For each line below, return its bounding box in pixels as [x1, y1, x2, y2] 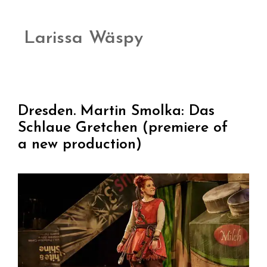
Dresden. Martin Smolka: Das [18, 103, 215, 119]
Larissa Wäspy [24, 29, 143, 48]
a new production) [18, 136, 142, 152]
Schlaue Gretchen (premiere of [18, 120, 228, 135]
